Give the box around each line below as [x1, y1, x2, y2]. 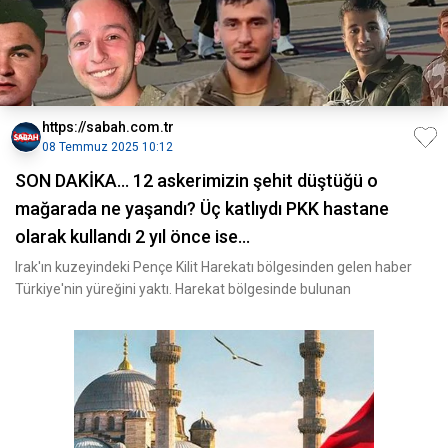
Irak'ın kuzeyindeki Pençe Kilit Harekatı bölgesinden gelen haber [15, 259, 412, 275]
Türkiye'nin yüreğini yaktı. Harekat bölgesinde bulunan [15, 281, 351, 297]
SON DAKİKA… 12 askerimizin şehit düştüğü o [15, 170, 378, 191]
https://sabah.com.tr [42, 119, 174, 135]
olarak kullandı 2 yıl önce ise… [15, 226, 250, 247]
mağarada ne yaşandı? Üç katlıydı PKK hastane [15, 198, 389, 219]
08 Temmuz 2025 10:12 [42, 140, 173, 154]
